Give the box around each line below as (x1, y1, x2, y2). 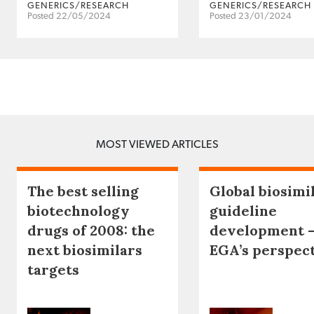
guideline (210, 201, 277, 219)
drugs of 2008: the (27, 221, 155, 239)
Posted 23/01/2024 (210, 11, 292, 21)
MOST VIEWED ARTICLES (95, 138, 219, 150)
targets (27, 260, 79, 278)
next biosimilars (27, 240, 142, 259)
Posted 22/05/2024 (27, 11, 111, 21)
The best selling (27, 182, 139, 200)
